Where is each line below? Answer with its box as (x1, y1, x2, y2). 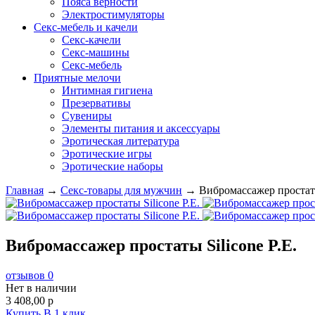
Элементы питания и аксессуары (62, 122, 220, 134)
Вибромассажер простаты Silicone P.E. (6, 236, 297, 255)
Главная (6, 184, 44, 196)
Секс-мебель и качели (34, 21, 138, 33)
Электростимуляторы (62, 8, 165, 20)
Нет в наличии (6, 281, 77, 294)
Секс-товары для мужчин (60, 184, 182, 196)
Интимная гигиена (62, 84, 153, 96)
